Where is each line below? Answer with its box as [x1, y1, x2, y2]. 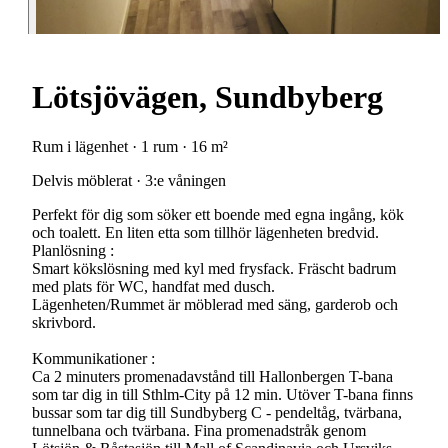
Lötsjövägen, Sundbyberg [32, 79, 383, 116]
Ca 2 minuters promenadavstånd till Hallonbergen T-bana [32, 367, 393, 385]
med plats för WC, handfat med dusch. [32, 277, 275, 295]
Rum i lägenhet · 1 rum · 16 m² [32, 137, 228, 155]
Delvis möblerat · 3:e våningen [32, 171, 226, 189]
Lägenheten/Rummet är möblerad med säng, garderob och [32, 295, 398, 313]
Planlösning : [32, 241, 114, 259]
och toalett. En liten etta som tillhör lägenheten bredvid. [32, 223, 379, 241]
